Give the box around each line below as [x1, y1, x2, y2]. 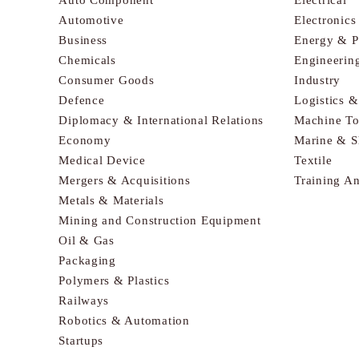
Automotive [58, 13, 124, 26]
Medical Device [58, 153, 146, 167]
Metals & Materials [58, 193, 164, 207]
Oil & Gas [58, 233, 115, 247]
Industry [294, 73, 341, 87]
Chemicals [58, 53, 116, 67]
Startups [58, 333, 104, 347]
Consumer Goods [58, 73, 155, 87]
